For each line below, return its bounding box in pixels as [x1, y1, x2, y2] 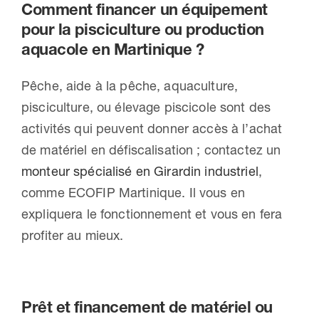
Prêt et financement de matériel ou [21, 298, 273, 318]
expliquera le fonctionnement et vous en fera [21, 206, 283, 223]
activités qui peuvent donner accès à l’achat [21, 120, 283, 137]
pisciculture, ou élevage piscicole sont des [21, 99, 271, 116]
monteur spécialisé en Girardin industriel [21, 163, 258, 180]
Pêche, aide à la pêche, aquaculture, [21, 78, 239, 95]
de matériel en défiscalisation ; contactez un [21, 142, 281, 159]
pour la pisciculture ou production [21, 20, 265, 40]
